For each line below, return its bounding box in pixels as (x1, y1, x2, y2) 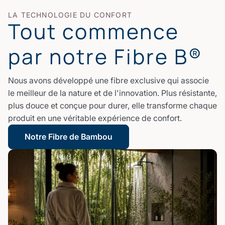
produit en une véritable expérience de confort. (8, 113, 182, 123)
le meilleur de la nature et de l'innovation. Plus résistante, (8, 87, 217, 98)
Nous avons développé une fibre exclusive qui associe (8, 75, 209, 85)
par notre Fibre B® (8, 42, 203, 70)
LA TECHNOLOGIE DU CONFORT (8, 10, 132, 19)
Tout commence (8, 17, 179, 45)
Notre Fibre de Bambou (25, 132, 113, 142)
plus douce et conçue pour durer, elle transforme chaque (8, 100, 217, 110)
